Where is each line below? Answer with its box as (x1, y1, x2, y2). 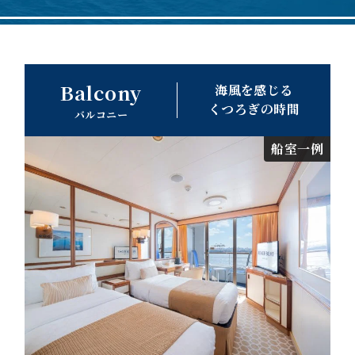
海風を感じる (215, 81, 293, 100)
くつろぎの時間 (208, 100, 300, 119)
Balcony (59, 78, 143, 106)
